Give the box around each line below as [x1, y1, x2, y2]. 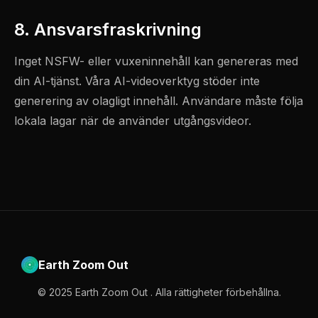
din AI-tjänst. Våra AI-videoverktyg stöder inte [14, 74, 260, 88]
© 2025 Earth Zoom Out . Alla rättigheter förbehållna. [37, 286, 281, 298]
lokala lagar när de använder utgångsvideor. [14, 114, 251, 128]
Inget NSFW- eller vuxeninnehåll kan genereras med [14, 54, 298, 68]
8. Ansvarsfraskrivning [14, 19, 202, 40]
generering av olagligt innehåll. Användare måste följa [14, 94, 303, 108]
